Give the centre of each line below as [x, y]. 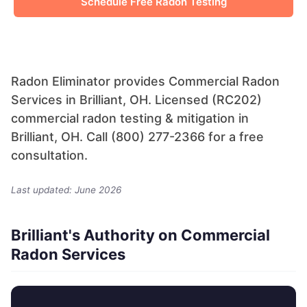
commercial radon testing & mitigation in [130, 118]
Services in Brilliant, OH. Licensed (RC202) [136, 100]
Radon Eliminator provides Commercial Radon [145, 81]
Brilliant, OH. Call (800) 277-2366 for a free [137, 137]
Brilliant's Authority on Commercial [140, 235]
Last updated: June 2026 [66, 190]
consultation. [49, 155]
